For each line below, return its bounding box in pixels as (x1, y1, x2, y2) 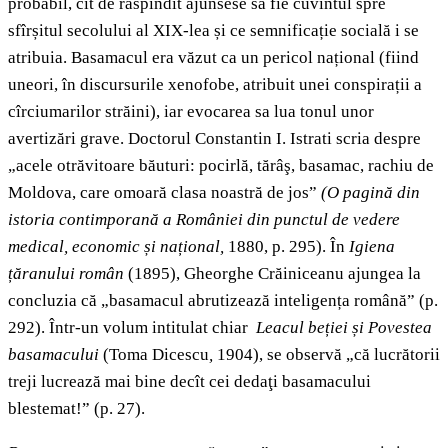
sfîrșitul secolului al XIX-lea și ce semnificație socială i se (8, 21, 419, 41)
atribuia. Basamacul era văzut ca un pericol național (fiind (8, 48, 419, 68)
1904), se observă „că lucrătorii (217, 345, 440, 365)
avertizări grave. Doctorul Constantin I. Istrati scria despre (8, 129, 421, 149)
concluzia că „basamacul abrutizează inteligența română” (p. (8, 291, 438, 311)
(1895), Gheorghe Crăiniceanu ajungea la (128, 264, 421, 284)
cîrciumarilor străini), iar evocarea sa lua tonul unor (8, 102, 374, 122)
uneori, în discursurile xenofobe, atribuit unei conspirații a (8, 75, 422, 95)
